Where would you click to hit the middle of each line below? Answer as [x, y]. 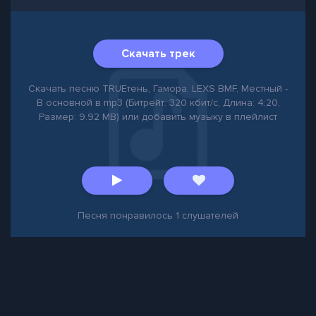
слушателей [209, 215]
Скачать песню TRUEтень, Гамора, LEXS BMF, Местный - [158, 89]
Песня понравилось [127, 215]
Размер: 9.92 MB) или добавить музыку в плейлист [158, 117]
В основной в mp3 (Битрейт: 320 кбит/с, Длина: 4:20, [158, 103]
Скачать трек [158, 54]
